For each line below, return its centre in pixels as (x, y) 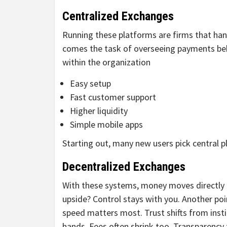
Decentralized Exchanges (124, 167)
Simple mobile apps (106, 125)
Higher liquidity (99, 111)
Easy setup (90, 84)
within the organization (106, 62)
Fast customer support (113, 97)
